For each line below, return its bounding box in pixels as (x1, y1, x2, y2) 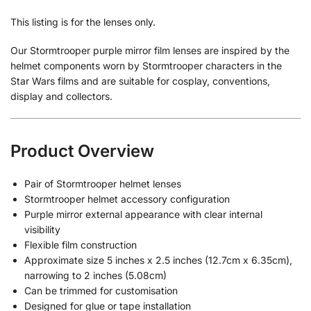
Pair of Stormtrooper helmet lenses (24, 177, 181, 190)
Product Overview (10, 140, 154, 161)
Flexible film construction (24, 238, 137, 251)
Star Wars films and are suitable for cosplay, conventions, (10, 75, 270, 87)
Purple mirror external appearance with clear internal (24, 208, 262, 220)
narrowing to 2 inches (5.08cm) (24, 269, 167, 281)
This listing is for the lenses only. (10, 15, 155, 28)
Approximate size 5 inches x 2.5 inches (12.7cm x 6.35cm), (24, 253, 292, 266)
